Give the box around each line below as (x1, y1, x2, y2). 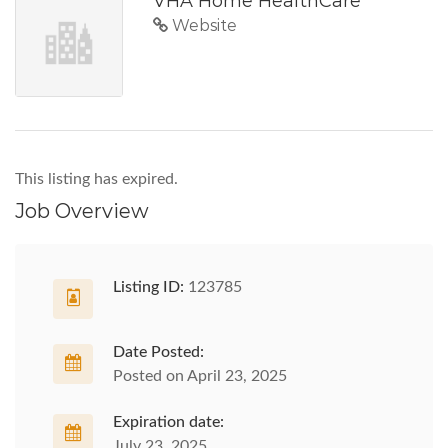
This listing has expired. (15, 171, 178, 187)
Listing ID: (113, 279, 184, 295)
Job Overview (15, 199, 149, 223)
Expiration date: (113, 414, 224, 430)
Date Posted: (113, 344, 204, 360)
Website (168, 16, 237, 35)
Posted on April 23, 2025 (113, 368, 287, 384)
